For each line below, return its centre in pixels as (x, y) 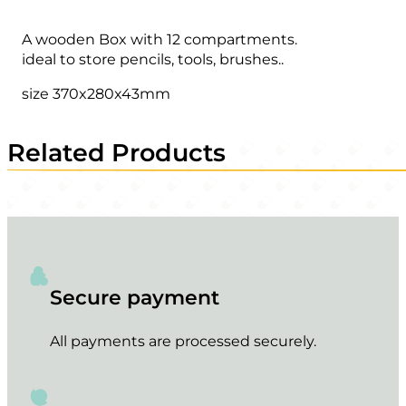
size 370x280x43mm (97, 94)
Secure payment (135, 298)
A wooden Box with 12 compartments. (160, 39)
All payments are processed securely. (184, 341)
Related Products (116, 152)
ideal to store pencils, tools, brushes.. (153, 59)
